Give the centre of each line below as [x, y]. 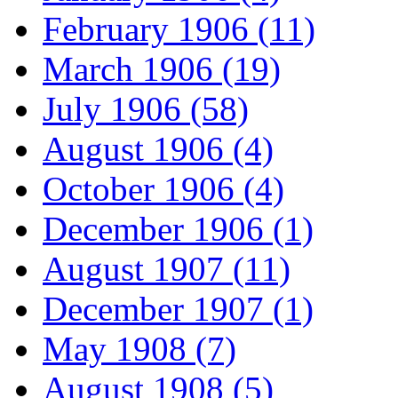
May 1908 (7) [139, 349]
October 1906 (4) [163, 189]
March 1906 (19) [162, 69]
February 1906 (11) [179, 29]
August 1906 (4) [158, 149]
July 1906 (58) [146, 109]
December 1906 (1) [178, 229]
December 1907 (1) [178, 309]
